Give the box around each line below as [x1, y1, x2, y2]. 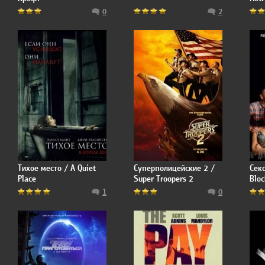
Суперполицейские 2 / [134, 162, 215, 174]
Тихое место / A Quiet [18, 162, 96, 174]
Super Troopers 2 [134, 173, 193, 185]
